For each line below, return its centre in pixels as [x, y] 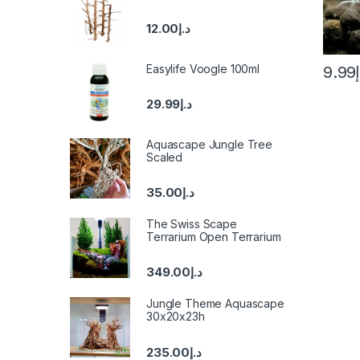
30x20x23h [176, 317]
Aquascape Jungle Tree [210, 144]
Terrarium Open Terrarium [214, 237]
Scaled [165, 157]
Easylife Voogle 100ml [203, 68]
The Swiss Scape [192, 224]
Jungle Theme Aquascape [215, 304]
